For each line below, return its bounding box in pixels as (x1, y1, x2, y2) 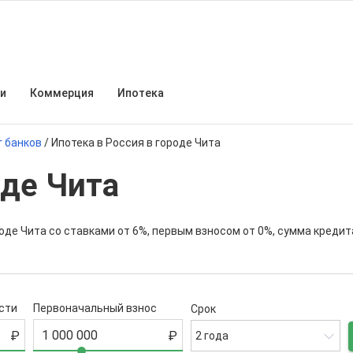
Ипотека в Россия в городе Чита (51, 136, 221, 149)
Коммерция (30, 87, 94, 99)
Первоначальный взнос (33, 302, 157, 314)
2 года (195, 329, 229, 342)
